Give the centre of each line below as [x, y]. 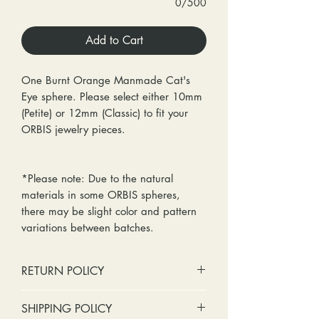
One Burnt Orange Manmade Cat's [106, 80]
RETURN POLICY [63, 271]
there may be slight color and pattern [109, 211]
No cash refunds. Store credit [106, 298]
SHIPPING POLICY [67, 309]
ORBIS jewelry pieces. [79, 129]
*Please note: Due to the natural [97, 178]
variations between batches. [89, 228]
